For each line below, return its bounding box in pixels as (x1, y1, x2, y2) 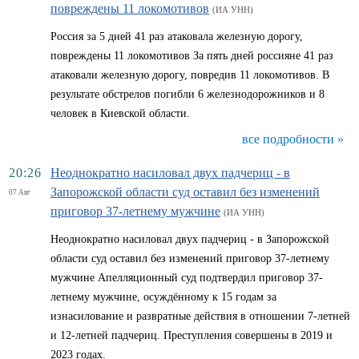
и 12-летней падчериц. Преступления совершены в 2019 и (50, 329, 333, 341)
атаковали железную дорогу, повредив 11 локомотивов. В (50, 69, 329, 81)
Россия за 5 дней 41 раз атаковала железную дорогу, (50, 30, 303, 42)
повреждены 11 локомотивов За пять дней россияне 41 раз (50, 50, 333, 62)
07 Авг (9, 188, 30, 196)
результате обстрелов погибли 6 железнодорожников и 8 (50, 88, 325, 100)
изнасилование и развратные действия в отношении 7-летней (50, 310, 350, 322)
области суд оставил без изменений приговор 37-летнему (50, 252, 329, 264)
